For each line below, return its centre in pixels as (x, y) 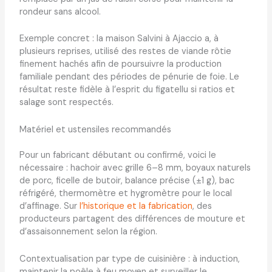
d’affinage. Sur (49, 206)
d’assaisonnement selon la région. (88, 232)
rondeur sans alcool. (60, 12)
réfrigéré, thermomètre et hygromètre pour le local (125, 194)
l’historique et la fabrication (136, 206)
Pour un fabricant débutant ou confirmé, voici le (117, 155)
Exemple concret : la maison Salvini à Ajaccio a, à (119, 39)
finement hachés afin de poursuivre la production (120, 64)
